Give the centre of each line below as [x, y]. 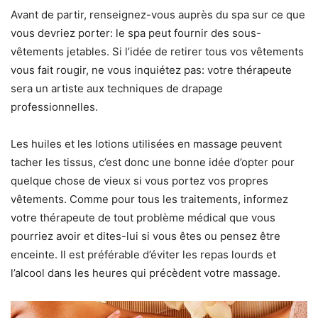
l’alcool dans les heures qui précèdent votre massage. [146, 273]
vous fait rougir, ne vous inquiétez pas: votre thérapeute [151, 70]
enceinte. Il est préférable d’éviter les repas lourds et [143, 255]
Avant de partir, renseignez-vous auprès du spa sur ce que [158, 15]
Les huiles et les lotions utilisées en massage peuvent [146, 144]
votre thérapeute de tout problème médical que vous [143, 218]
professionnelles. [54, 107]
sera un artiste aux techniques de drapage [117, 89]
